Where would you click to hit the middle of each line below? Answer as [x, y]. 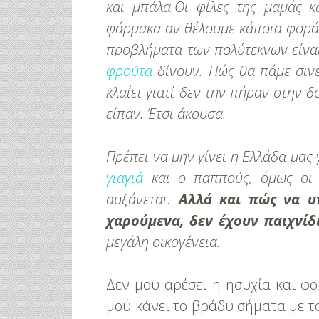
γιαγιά [125, 178]
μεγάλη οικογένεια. [164, 242]
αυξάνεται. [142, 199]
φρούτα [130, 71]
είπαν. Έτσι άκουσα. [167, 114]
